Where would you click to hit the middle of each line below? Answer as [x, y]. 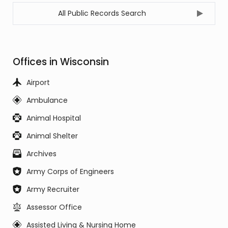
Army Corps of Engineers [70, 172]
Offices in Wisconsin [61, 62]
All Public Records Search [102, 13]
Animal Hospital [54, 118]
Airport [38, 82]
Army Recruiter [53, 189]
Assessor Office [54, 207]
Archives [41, 154]
